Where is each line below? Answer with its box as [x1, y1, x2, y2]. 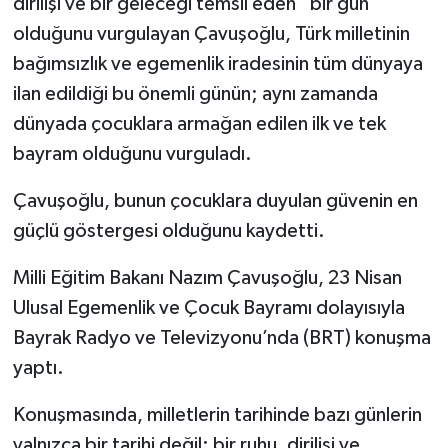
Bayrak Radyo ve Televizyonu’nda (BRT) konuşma [12, 328, 431, 349]
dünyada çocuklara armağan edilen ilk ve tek [12, 114, 386, 135]
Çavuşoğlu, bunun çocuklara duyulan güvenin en [12, 191, 418, 212]
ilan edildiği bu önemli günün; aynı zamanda [12, 84, 378, 105]
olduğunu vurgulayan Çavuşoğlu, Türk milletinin [12, 24, 410, 45]
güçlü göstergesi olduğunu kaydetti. [12, 221, 325, 242]
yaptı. [12, 358, 64, 379]
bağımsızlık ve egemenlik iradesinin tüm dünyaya [12, 54, 423, 75]
